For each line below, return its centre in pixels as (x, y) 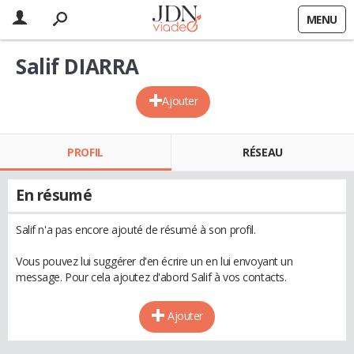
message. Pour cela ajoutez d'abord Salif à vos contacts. (151, 277)
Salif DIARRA (77, 66)
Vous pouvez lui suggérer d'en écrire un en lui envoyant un (154, 261)
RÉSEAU (263, 152)
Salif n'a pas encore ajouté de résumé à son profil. (136, 230)
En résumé (54, 195)
